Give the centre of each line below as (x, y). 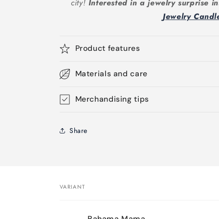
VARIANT (73, 187)
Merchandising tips (112, 99)
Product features (108, 48)
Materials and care (111, 74)
